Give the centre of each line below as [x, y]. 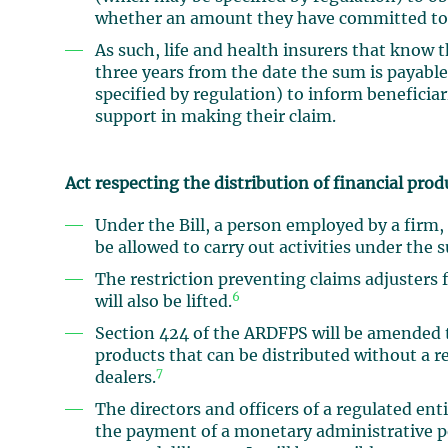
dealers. [126, 378]
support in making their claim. [216, 117]
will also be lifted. [164, 302]
